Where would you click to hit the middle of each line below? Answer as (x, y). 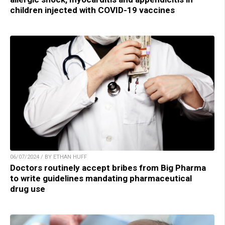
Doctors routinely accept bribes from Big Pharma (108, 168)
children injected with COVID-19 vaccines (92, 10)
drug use (28, 189)
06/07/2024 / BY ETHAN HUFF (48, 157)
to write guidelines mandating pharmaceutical (101, 179)
